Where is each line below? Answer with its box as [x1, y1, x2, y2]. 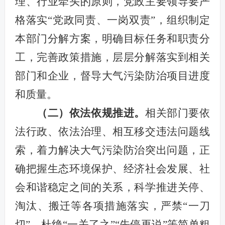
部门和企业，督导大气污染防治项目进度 [15, 69, 210, 82]
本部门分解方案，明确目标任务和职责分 [15, 32, 210, 45]
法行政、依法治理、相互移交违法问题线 [15, 125, 210, 138]
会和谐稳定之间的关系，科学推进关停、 [15, 181, 210, 193]
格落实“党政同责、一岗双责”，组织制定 [15, 14, 210, 26]
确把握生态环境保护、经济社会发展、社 [15, 162, 210, 175]
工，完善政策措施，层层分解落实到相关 [15, 51, 210, 63]
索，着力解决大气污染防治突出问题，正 [15, 144, 210, 156]
